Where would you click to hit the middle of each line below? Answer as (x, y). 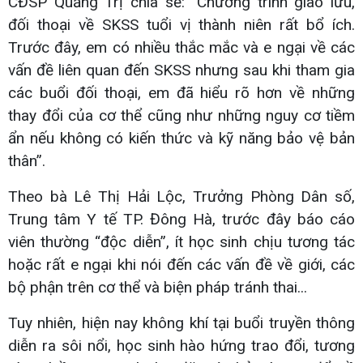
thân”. (27, 160)
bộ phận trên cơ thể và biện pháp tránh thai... (158, 287)
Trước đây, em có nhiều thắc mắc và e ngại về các (181, 47)
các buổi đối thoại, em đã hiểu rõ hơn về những (181, 92)
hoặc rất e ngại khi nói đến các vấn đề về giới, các (181, 264)
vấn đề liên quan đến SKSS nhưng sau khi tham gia (181, 70)
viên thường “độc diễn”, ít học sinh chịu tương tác (181, 241)
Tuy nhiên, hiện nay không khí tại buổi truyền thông (181, 322)
